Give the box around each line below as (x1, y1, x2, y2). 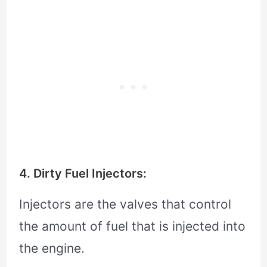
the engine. (19, 240, 85, 256)
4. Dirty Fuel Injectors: (19, 166, 147, 181)
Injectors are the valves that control (19, 196, 232, 212)
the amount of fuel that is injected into (19, 218, 246, 234)
